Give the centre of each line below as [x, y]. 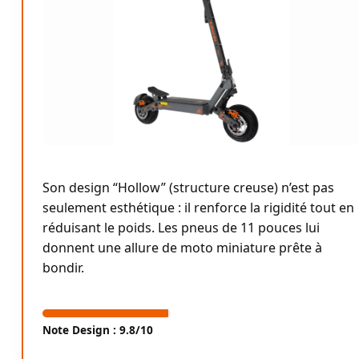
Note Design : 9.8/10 [98, 329]
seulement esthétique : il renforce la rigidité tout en [198, 207]
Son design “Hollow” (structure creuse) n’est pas [188, 187]
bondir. [63, 267]
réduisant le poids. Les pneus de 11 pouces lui [181, 227]
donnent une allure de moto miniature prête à [182, 247]
